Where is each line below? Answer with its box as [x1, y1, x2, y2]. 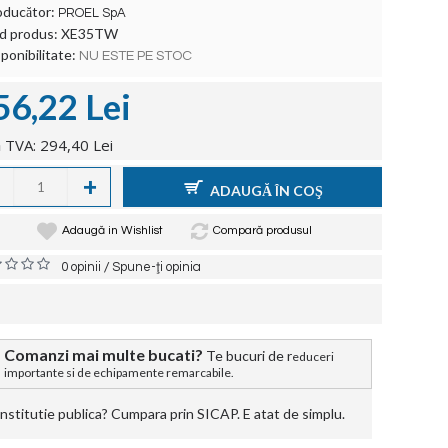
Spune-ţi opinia [112, 260, 201, 274]
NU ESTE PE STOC [79, 49, 192, 63]
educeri [292, 349, 334, 364]
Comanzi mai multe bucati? [4, 345, 203, 364]
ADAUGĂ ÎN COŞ [209, 181, 323, 199]
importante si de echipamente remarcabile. [4, 365, 238, 380]
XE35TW [61, 25, 118, 42]
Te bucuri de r [206, 347, 292, 364]
